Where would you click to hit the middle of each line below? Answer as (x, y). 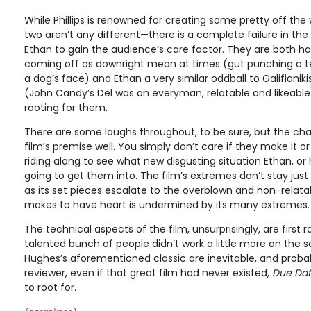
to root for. (50, 287)
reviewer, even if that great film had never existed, (148, 272)
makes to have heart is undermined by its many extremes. (167, 204)
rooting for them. (66, 107)
